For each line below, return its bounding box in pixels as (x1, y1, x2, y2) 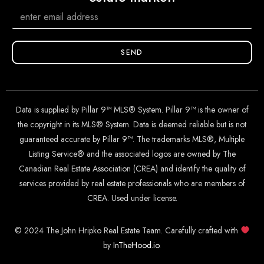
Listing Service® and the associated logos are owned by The (28, 148, 236, 160)
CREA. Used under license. (87, 192, 177, 204)
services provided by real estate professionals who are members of (19, 177, 245, 189)
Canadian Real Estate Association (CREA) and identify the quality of (18, 163, 246, 174)
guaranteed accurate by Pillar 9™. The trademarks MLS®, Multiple (19, 133, 245, 145)
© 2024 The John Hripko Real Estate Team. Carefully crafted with (14, 225, 240, 236)
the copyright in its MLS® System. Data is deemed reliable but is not (18, 118, 246, 130)
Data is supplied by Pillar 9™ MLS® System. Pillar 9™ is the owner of (15, 104, 249, 115)
